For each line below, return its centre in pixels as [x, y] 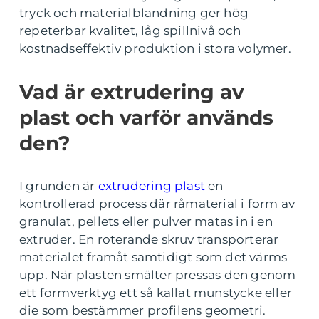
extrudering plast [152, 186]
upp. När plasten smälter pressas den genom [158, 275]
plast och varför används [146, 117]
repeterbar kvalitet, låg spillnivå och [130, 31]
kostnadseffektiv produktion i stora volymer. [155, 48]
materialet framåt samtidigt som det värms [153, 257]
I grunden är [59, 186]
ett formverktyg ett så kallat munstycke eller [156, 293]
